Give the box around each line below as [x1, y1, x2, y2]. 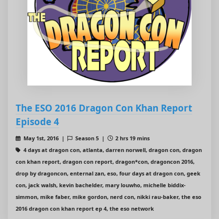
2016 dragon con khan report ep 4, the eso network [16, 205, 154, 213]
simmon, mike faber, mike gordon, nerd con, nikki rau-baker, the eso [16, 193, 201, 201]
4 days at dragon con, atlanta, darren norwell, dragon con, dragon [22, 146, 202, 154]
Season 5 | [73, 134, 108, 142]
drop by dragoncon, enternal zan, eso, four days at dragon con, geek [16, 170, 200, 177]
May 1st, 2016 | [22, 134, 67, 142]
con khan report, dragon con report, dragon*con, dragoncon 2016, [16, 158, 195, 166]
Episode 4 [16, 115, 59, 128]
